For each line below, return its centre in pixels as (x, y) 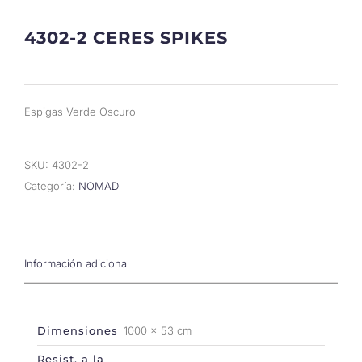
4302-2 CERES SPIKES (126, 37)
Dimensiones (77, 330)
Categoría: (51, 186)
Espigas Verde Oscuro (80, 112)
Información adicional (77, 263)
